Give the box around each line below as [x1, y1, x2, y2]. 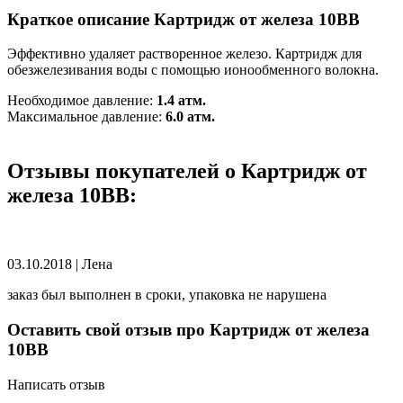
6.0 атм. [166, 109, 215, 125]
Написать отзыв [7, 376, 105, 392]
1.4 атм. [157, 93, 206, 109]
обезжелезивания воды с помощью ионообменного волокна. [7, 62, 379, 78]
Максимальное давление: [7, 109, 166, 125]
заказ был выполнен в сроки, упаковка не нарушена [7, 287, 327, 303]
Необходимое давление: [7, 93, 157, 109]
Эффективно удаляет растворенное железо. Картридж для [7, 46, 362, 62]
